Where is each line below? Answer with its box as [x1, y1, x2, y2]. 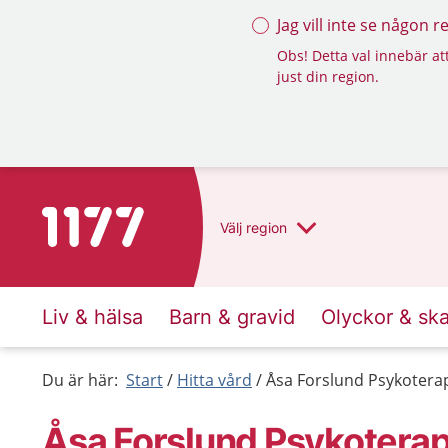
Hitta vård [177, 369, 252, 391]
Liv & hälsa [42, 305, 143, 329]
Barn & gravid [169, 305, 295, 329]
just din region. [277, 67, 379, 86]
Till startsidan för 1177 [41, 208, 210, 230]
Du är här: [42, 369, 118, 391]
